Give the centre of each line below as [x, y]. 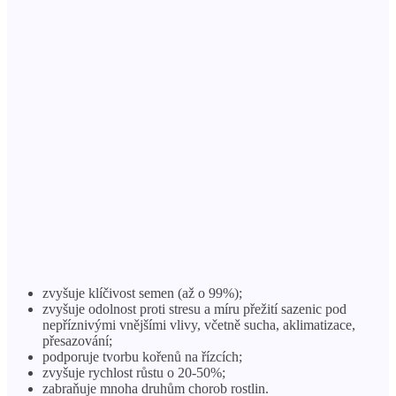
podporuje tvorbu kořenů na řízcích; [142, 357]
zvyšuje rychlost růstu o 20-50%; [134, 373]
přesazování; [77, 341]
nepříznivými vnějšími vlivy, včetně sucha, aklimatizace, [199, 325]
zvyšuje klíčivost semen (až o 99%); [142, 293]
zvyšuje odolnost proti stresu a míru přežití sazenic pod [194, 309]
